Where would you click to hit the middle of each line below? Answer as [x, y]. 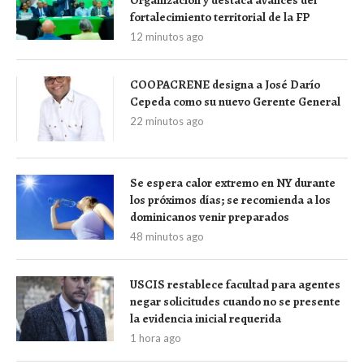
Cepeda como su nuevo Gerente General [235, 101]
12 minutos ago [167, 36]
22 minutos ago [167, 121]
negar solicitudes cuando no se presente [235, 301]
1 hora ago [156, 338]
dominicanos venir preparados [210, 217]
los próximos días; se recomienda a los [230, 199]
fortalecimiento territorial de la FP [220, 17]
